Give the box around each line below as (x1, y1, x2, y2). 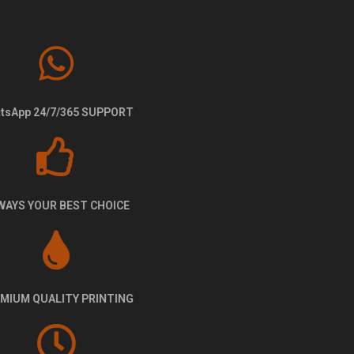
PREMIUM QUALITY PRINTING (100, 292, 254, 306)
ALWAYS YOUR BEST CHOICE (104, 199, 250, 213)
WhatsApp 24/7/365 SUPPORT (100, 106, 254, 119)
